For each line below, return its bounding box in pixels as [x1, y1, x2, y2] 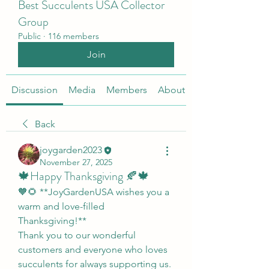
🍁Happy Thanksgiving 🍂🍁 [18, 167, 150, 185]
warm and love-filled [18, 200, 104, 212]
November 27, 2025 [40, 156, 112, 168]
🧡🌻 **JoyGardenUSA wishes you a [18, 186, 169, 198]
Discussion [11, 83, 58, 95]
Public [18, 30, 41, 41]
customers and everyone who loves [18, 243, 168, 255]
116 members [48, 30, 99, 41]
